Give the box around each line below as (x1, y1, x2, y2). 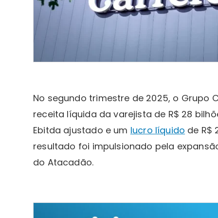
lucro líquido (130, 124, 185, 137)
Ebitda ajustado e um (33, 124, 130, 137)
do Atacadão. (33, 156, 94, 169)
